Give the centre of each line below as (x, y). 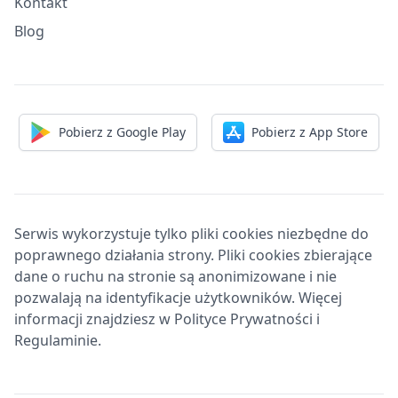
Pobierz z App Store (310, 132)
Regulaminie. (58, 340)
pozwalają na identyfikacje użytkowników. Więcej (178, 298)
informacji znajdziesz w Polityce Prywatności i (167, 319)
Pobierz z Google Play (122, 132)
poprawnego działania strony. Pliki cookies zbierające (193, 255)
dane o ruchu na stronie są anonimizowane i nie (175, 276)
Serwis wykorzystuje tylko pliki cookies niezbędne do (191, 234)
